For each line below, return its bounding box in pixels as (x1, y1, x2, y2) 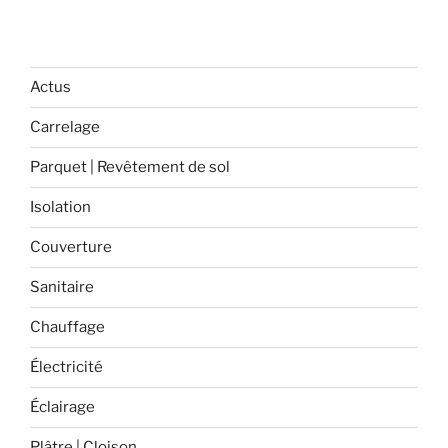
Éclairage (30, 398, 95, 417)
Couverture (30, 238, 112, 257)
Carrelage (30, 118, 100, 137)
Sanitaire (30, 278, 94, 297)
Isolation (30, 198, 91, 217)
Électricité (30, 358, 103, 377)
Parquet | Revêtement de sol (30, 158, 230, 177)
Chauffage (30, 318, 105, 337)
